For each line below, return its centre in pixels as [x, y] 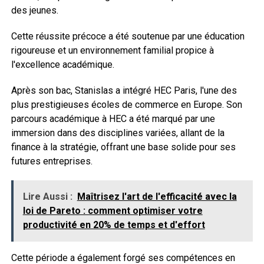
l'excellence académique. [62, 64]
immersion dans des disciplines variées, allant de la [118, 133]
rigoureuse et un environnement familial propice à [112, 50]
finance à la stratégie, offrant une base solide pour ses [123, 147]
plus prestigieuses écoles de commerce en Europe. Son [126, 104]
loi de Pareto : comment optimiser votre [113, 210]
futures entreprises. [52, 161]
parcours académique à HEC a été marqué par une [113, 118]
